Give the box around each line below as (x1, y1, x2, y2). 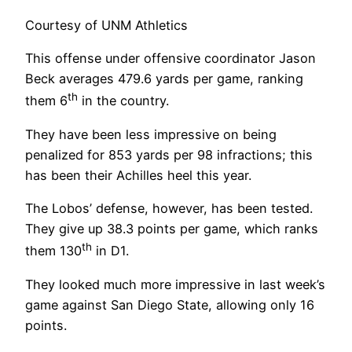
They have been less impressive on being (25, 126, 277, 142)
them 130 (25, 243, 82, 259)
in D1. (92, 243, 129, 259)
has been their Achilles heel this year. (25, 167, 251, 183)
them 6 (25, 93, 68, 109)
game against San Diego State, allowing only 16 (25, 296, 314, 313)
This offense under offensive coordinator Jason (25, 50, 316, 67)
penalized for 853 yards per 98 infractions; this (25, 146, 313, 163)
